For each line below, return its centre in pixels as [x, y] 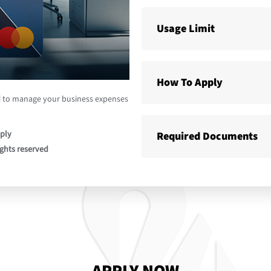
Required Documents [207, 136]
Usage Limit [186, 29]
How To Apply [190, 83]
